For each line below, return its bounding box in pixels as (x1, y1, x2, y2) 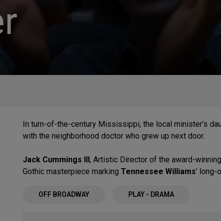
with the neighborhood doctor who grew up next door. (23, 131, 205, 141)
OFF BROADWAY (38, 190, 89, 198)
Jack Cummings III (23, 155, 90, 164)
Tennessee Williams (121, 167, 196, 176)
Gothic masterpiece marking (23, 167, 121, 176)
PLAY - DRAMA (128, 190, 175, 198)
